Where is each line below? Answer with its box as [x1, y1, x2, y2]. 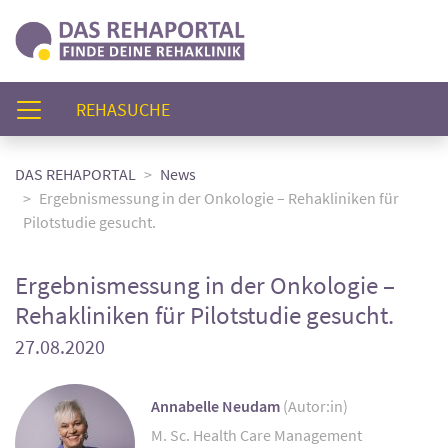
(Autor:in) [283, 395, 348, 416]
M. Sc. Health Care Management [151, 424, 362, 445]
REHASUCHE [76, 97, 170, 121]
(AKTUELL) [169, 96, 248, 120]
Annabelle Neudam [151, 395, 283, 417]
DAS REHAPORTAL [15, 164, 136, 184]
